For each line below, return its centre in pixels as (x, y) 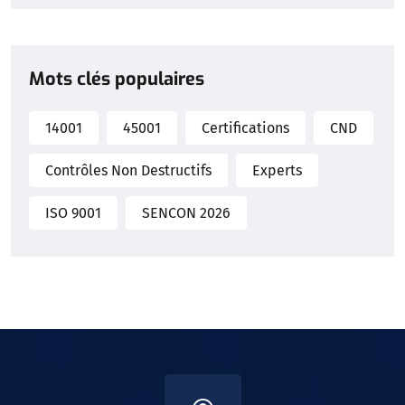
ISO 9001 (73, 212)
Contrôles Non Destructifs (128, 170)
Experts (277, 170)
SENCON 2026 (186, 212)
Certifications (245, 127)
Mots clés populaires (117, 80)
